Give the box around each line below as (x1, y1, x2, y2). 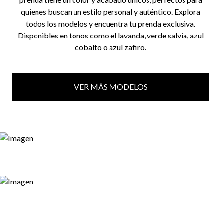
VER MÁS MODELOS (74, 81, 147, 91)
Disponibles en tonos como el (17, 30, 118, 40)
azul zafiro (109, 42, 145, 52)
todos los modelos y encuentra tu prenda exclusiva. (26, 18, 195, 28)
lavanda (117, 30, 144, 40)
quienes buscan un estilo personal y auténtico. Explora (21, 6, 200, 16)
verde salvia (147, 30, 187, 40)
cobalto (75, 42, 102, 52)
